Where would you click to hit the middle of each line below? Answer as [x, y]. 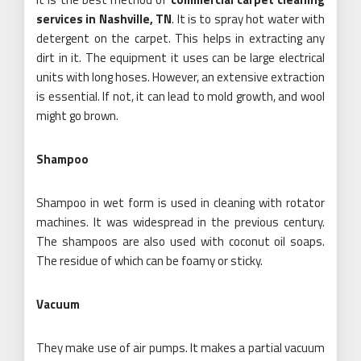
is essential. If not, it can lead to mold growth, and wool [180, 96]
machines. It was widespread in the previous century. [180, 222]
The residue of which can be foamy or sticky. [149, 260]
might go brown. [77, 115]
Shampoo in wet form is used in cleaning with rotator [180, 202]
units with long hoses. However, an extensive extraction [180, 77]
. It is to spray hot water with [249, 19]
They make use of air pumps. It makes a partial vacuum [180, 347]
